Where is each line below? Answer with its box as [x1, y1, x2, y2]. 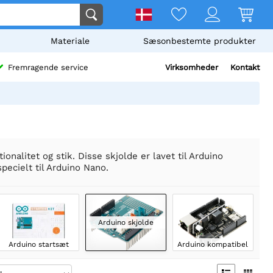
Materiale [51, 36, 90, 46]
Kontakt [230, 63, 260, 72]
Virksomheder [165, 63, 218, 72]
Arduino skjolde [97, 218, 154, 227]
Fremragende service [8, 63, 88, 73]
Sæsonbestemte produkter [143, 36, 256, 46]
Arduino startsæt [8, 239, 69, 249]
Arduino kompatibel [177, 239, 249, 249]
